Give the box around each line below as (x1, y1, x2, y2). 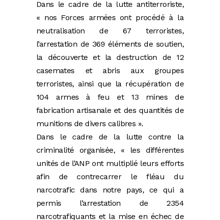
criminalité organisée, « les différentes (36, 145, 184, 155)
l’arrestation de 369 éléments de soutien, (36, 39, 184, 49)
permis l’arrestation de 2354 (36, 198, 184, 208)
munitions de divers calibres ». (36, 119, 152, 129)
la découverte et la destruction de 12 (36, 53, 184, 62)
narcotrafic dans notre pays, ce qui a (36, 185, 184, 195)
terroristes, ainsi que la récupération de (36, 79, 184, 89)
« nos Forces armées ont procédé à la (36, 13, 184, 23)
